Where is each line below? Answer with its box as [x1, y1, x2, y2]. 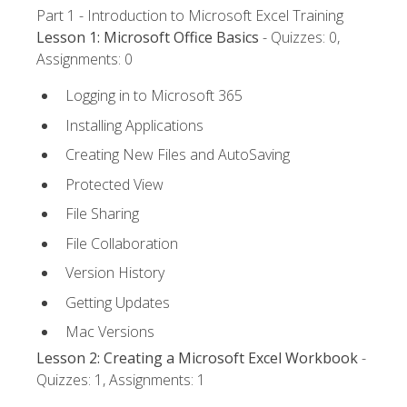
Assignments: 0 [36, 48, 133, 69]
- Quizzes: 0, [259, 26, 340, 47]
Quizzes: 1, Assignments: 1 [36, 369, 205, 390]
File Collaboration [65, 233, 178, 253]
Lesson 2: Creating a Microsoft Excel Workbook [36, 347, 358, 368]
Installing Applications [65, 114, 203, 135]
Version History [65, 263, 164, 283]
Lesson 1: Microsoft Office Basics [36, 26, 259, 47]
